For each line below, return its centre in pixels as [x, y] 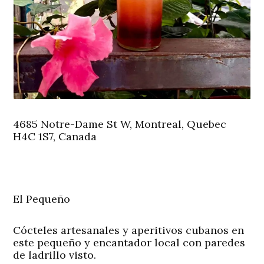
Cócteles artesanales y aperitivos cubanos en [129, 230]
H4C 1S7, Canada [55, 136]
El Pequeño [42, 199]
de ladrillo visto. [55, 255]
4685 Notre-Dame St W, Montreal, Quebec [120, 124]
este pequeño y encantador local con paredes [129, 242]
